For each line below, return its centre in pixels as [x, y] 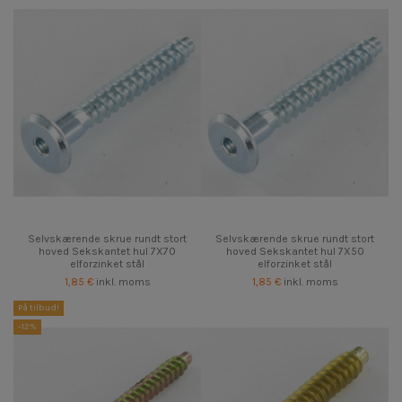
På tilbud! [39, 307]
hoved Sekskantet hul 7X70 [107, 251]
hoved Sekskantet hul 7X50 [295, 251]
